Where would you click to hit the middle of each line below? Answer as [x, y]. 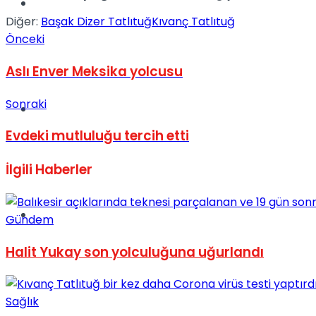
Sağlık [22, 302]
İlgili [19, 170]
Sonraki [26, 104]
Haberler [62, 170]
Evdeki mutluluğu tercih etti [97, 136]
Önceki [25, 39]
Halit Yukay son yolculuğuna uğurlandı [135, 252]
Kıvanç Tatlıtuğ [193, 22]
